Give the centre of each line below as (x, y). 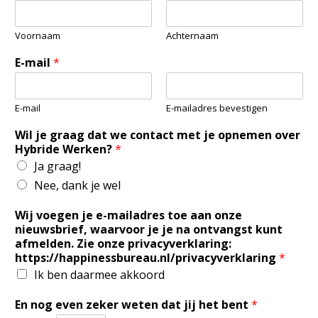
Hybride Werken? (65, 149)
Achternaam (192, 35)
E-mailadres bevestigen (217, 108)
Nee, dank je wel (77, 185)
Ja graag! (57, 166)
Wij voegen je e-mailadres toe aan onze (128, 215)
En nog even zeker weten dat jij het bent (133, 304)
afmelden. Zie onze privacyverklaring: (123, 243)
